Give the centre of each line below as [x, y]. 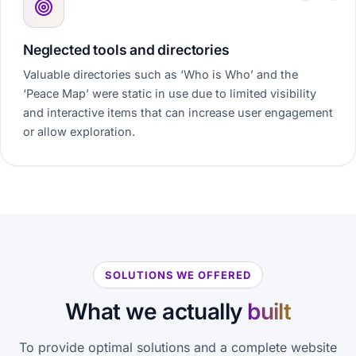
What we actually [156, 311]
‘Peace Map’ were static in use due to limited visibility [170, 93]
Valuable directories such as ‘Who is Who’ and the [161, 74]
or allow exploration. [79, 132]
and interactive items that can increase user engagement [178, 112]
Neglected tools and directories [126, 50]
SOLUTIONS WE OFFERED [178, 275]
